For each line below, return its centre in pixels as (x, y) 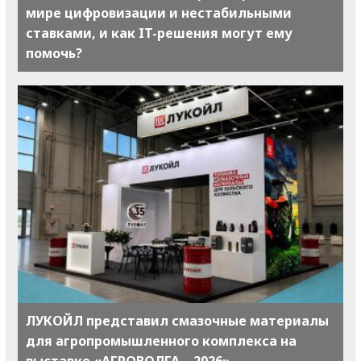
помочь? (54, 54)
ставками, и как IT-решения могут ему (159, 33)
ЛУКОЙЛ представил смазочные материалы (177, 320)
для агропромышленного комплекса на (161, 340)
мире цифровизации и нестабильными (159, 13)
